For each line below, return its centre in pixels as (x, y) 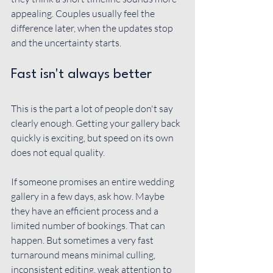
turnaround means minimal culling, (84, 255)
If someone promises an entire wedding (94, 182)
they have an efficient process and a (86, 211)
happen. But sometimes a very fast (83, 240)
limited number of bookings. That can (89, 225)
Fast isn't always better (81, 74)
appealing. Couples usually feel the (84, 13)
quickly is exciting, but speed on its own (93, 138)
